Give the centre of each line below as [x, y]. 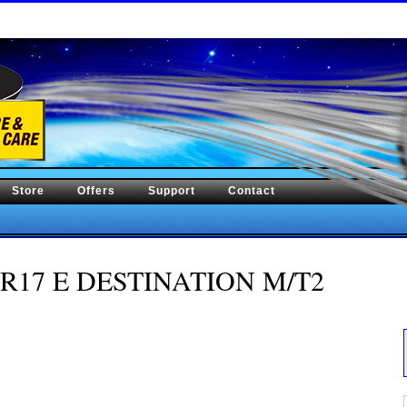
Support [172, 191]
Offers [96, 191]
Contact [252, 191]
